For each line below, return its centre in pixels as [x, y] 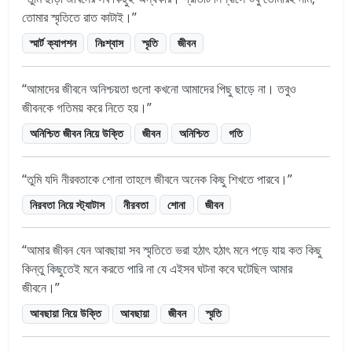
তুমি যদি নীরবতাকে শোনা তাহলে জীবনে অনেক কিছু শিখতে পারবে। [157, 179]
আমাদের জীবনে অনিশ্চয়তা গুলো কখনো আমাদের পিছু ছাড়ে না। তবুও [161, 88]
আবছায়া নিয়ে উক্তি [66, 313]
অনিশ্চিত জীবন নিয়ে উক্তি [77, 133]
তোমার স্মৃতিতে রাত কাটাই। [77, 17]
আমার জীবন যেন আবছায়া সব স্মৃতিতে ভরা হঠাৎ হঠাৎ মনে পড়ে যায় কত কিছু [174, 250]
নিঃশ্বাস [110, 42]
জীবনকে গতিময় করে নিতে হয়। [84, 107]
